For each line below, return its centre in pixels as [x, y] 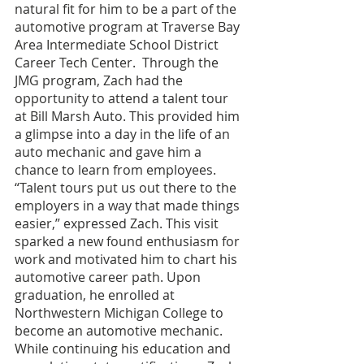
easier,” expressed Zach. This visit [118, 224]
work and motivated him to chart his [128, 260]
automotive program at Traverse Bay [129, 27]
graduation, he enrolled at [96, 295]
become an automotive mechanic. [120, 331]
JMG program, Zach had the [100, 81]
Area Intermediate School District [118, 45]
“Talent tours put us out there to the [127, 188]
